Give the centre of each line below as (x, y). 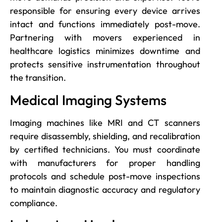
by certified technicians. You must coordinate (105, 149)
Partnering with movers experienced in (105, 38)
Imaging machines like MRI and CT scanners (105, 122)
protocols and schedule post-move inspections (105, 176)
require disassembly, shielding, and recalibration (105, 136)
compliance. (34, 203)
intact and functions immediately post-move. (105, 24)
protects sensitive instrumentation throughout (105, 64)
